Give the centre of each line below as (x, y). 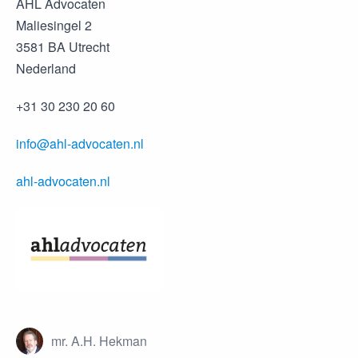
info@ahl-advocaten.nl (80, 143)
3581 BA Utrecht (63, 47)
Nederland (46, 68)
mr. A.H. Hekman (99, 341)
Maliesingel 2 (54, 25)
